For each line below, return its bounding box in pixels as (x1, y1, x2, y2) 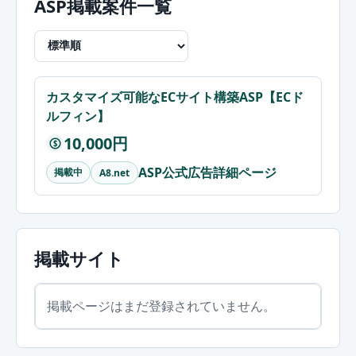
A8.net (99, 165, 130, 180)
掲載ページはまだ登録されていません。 (47, 296, 276, 315)
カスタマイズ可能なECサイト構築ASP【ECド (46, 87, 304, 106)
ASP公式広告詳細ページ (138, 163, 277, 181)
